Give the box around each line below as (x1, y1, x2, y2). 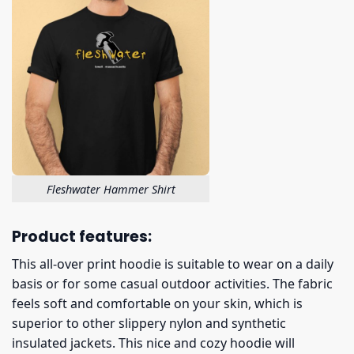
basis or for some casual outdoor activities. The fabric (12, 275, 333, 293)
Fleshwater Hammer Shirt (46, 181, 175, 197)
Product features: (12, 226, 152, 248)
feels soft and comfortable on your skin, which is (12, 295, 303, 313)
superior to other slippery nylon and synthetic (12, 314, 286, 333)
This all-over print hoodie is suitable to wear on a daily (12, 255, 333, 273)
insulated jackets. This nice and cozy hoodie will (12, 334, 295, 352)
